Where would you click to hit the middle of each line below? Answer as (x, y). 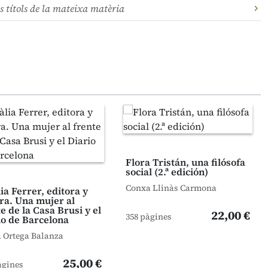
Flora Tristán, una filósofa (185, 162)
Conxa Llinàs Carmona (171, 188)
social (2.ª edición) (167, 172)
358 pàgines (149, 217)
